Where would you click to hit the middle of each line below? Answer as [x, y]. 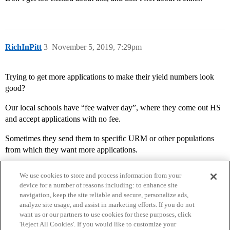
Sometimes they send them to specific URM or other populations [110, 139]
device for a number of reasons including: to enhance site [99, 185]
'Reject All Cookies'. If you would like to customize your [98, 224]
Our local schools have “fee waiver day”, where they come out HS [113, 108]
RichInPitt [23, 47]
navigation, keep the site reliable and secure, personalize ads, [104, 195]
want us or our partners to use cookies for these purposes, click [106, 214]
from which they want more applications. [71, 150]
